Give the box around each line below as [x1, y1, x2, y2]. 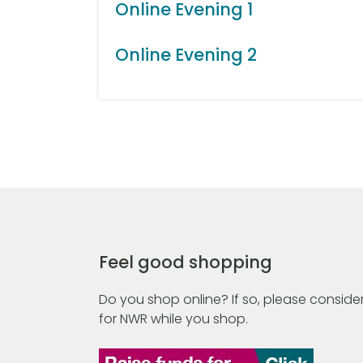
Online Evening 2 [115, 43, 257, 67]
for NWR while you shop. [99, 310, 248, 328]
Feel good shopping [99, 250, 272, 274]
